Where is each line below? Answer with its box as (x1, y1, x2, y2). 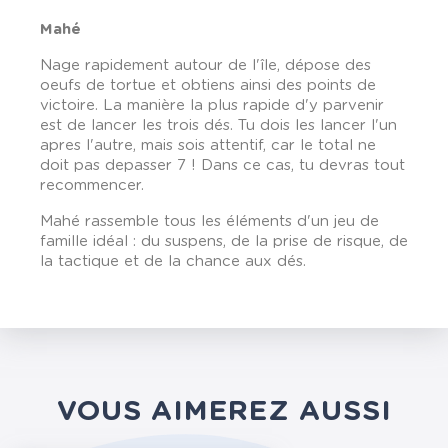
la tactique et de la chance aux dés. (40, 254, 306, 269)
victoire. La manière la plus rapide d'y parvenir (40, 98, 384, 113)
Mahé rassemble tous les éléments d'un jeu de (40, 214, 379, 229)
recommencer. (40, 178, 144, 193)
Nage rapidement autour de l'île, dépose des (40, 58, 371, 73)
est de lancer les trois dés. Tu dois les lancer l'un (40, 118, 397, 133)
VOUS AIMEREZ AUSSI (56, 398, 392, 426)
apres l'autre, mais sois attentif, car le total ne (40, 138, 376, 153)
